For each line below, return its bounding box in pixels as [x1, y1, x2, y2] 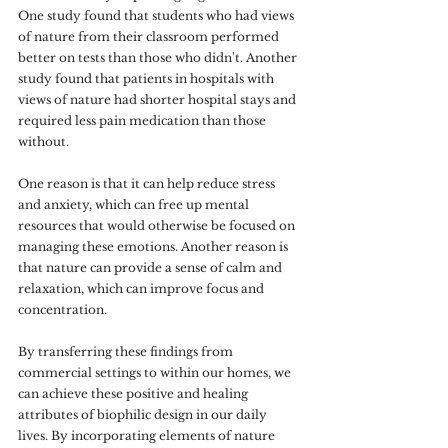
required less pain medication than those [18, 113, 269, 128]
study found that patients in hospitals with [18, 71, 277, 86]
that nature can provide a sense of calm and [18, 260, 285, 275]
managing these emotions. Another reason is [18, 239, 291, 254]
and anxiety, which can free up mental [18, 197, 252, 212]
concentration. [18, 302, 110, 317]
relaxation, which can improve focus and [18, 281, 267, 296]
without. [18, 134, 72, 149]
